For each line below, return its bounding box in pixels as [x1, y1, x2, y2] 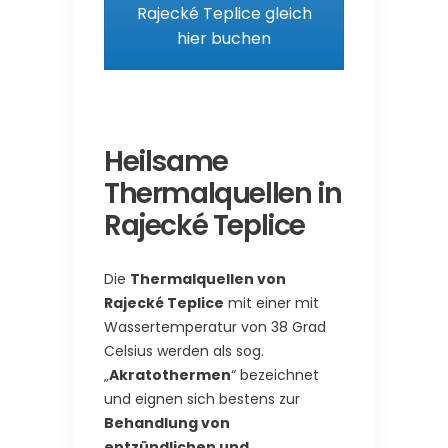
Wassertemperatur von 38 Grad [104, 317, 326, 338]
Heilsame [104, 142, 228, 182]
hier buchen [177, 26, 271, 50]
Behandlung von [104, 413, 230, 434]
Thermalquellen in [104, 174, 342, 214]
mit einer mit [224, 293, 319, 314]
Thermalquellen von [130, 269, 286, 290]
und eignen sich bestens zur [104, 389, 300, 410]
